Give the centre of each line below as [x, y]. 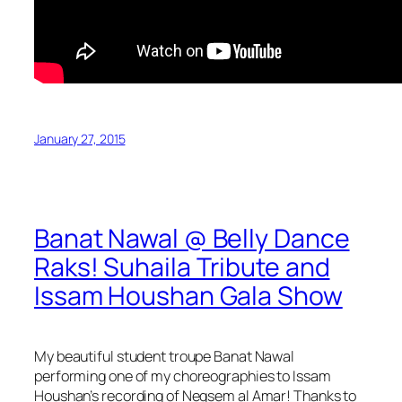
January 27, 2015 [80, 138]
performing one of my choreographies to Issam [183, 376]
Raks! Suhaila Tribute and [182, 267]
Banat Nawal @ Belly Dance [192, 238]
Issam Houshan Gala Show [188, 295]
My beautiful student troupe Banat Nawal [165, 356]
